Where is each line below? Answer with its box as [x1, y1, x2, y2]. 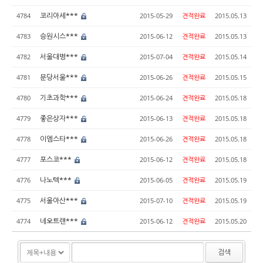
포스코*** [40, 154, 73, 164]
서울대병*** [40, 52, 80, 62]
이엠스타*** [40, 134, 80, 144]
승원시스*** [40, 31, 80, 41]
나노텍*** [40, 175, 73, 185]
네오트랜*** [40, 216, 80, 226]
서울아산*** [40, 195, 80, 205]
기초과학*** [40, 93, 80, 103]
